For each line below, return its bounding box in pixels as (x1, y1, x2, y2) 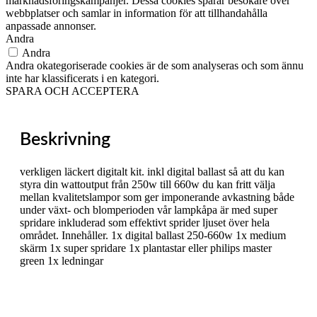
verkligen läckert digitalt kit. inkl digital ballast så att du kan (20, 166, 284, 178)
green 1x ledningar (20, 255, 103, 267)
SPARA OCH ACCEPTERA (6, 84, 139, 97)
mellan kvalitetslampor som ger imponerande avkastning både (20, 191, 294, 204)
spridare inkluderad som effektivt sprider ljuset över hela (20, 217, 270, 229)
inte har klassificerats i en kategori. (6, 71, 159, 84)
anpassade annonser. (6, 19, 96, 32)
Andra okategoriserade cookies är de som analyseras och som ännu (6, 59, 304, 71)
